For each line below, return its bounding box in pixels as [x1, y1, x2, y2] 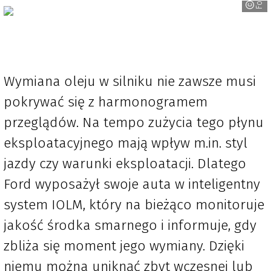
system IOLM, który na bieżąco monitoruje [4, 196, 264, 214]
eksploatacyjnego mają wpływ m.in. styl [4, 134, 247, 152]
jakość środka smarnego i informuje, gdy [4, 217, 256, 234]
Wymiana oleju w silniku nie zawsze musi [4, 73, 256, 90]
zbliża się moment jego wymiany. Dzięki [4, 237, 244, 255]
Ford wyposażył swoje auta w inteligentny [4, 175, 260, 193]
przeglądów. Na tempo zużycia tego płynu [4, 114, 264, 131]
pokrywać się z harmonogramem [4, 93, 207, 111]
